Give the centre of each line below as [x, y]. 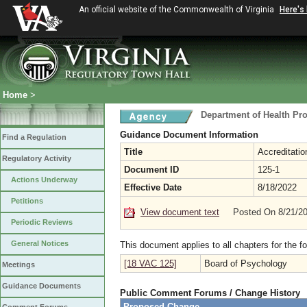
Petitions [27, 201]
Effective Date [153, 187]
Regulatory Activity [37, 158]
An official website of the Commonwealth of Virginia [177, 10]
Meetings [19, 265]
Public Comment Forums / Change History [210, 293]
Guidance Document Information [189, 135]
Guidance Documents [41, 286]
